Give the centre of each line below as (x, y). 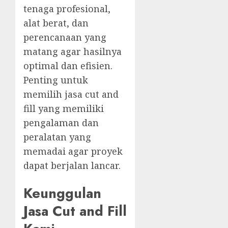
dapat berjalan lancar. (72, 166)
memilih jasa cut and (71, 94)
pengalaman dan (61, 123)
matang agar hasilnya (73, 52)
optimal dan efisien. (68, 66)
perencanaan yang (65, 37)
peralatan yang (57, 137)
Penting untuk (56, 80)
